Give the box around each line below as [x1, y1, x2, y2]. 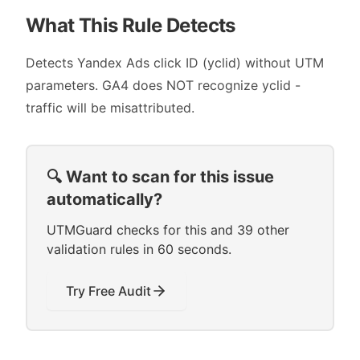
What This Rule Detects [26, 14, 235, 37]
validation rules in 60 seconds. [47, 241, 231, 257]
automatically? [47, 190, 162, 209]
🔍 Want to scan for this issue [47, 167, 274, 186]
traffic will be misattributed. [26, 100, 194, 116]
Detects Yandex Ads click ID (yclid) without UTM [26, 55, 324, 71]
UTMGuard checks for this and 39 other [47, 222, 289, 238]
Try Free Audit [66, 283, 151, 299]
